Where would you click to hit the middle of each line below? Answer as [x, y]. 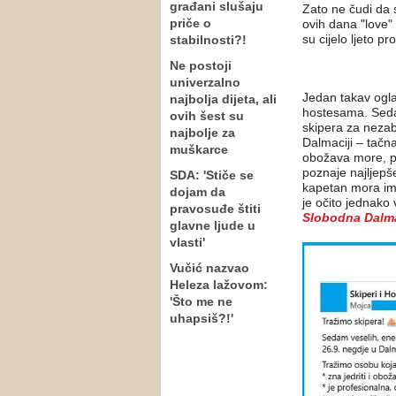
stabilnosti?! [208, 40]
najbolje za [202, 133]
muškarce [199, 149]
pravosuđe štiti [215, 209]
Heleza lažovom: [219, 285]
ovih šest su [207, 116]
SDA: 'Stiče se [212, 175]
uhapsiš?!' [202, 318]
